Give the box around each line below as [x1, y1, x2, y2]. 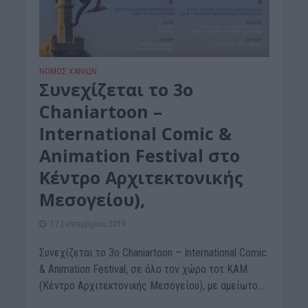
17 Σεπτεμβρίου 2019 [49, 219, 125, 230]
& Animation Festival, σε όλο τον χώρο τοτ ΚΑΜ [38, 263, 247, 276]
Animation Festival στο [38, 144, 240, 168]
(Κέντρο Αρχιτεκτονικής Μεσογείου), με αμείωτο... [38, 279, 264, 293]
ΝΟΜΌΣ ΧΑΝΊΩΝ [38, 66, 97, 77]
